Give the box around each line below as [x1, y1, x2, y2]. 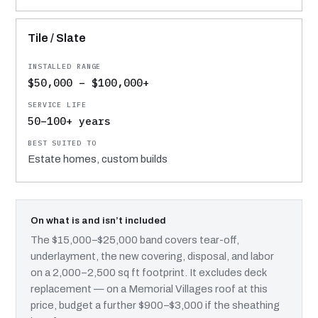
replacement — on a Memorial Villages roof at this [31, 283, 268, 295]
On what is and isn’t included [31, 214, 166, 226]
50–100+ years [28, 114, 111, 128]
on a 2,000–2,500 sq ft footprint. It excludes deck [31, 266, 266, 278]
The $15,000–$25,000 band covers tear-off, [31, 234, 239, 246]
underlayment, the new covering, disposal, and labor [31, 250, 274, 262]
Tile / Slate [28, 31, 86, 44]
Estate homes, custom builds [28, 153, 168, 165]
